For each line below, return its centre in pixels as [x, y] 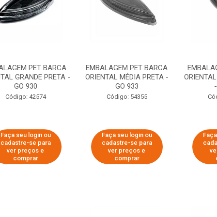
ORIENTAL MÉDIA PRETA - [127, 77]
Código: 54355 [127, 97]
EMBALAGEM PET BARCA [127, 68]
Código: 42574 [25, 97]
